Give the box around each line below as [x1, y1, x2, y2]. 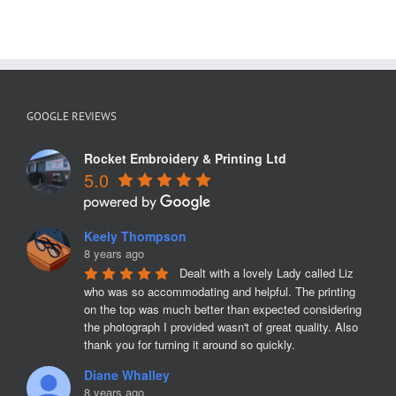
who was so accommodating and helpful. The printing [84, 283, 355, 300]
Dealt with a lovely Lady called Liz [179, 264, 354, 281]
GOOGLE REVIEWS [27, 109, 117, 124]
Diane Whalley [84, 366, 170, 384]
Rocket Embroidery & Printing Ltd [84, 149, 286, 167]
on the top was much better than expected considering [84, 301, 362, 317]
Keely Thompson [84, 227, 187, 245]
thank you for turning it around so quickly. [84, 336, 295, 353]
